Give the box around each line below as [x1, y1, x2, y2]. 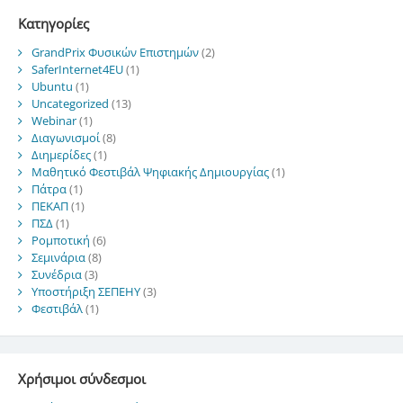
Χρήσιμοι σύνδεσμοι [17, 369, 146, 388]
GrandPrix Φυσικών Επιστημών [31, 43, 199, 60]
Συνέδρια [31, 265, 82, 282]
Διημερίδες [31, 146, 91, 163]
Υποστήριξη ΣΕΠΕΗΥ [31, 282, 140, 300]
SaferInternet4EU [31, 60, 123, 77]
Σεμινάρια [31, 248, 85, 265]
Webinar [31, 112, 76, 129]
